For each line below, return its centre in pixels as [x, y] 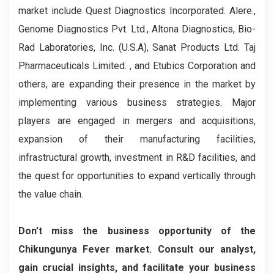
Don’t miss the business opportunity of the [137, 231]
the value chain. [52, 194]
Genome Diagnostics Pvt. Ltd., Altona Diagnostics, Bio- [137, 29]
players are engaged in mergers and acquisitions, [137, 121]
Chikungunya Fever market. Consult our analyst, [137, 249]
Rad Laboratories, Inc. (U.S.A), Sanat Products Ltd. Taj [137, 47]
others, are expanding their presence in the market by [137, 84]
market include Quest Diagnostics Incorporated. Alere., [137, 11]
